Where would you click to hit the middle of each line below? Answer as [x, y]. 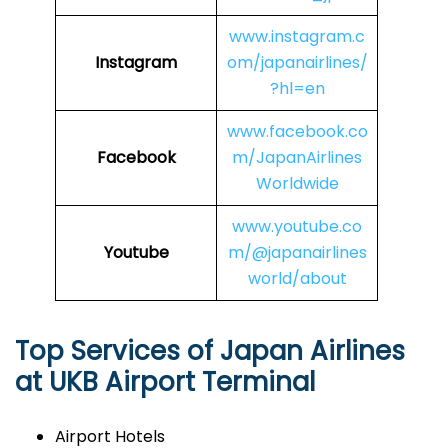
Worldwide [297, 184]
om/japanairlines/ [297, 63]
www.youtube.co [297, 227]
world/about [297, 279]
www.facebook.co [297, 132]
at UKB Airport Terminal [165, 382]
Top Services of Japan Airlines [210, 351]
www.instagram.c [297, 37]
